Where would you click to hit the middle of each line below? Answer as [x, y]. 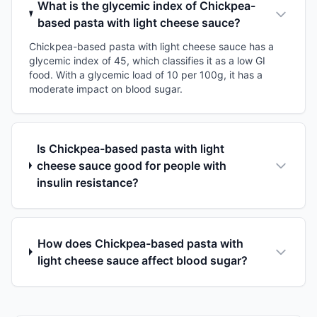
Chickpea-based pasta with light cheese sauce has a [151, 46]
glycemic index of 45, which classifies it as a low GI [147, 60]
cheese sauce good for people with [132, 165]
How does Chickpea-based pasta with [141, 243]
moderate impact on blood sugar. [106, 88]
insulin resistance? [88, 182]
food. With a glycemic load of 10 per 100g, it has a [146, 74]
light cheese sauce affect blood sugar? [143, 260]
